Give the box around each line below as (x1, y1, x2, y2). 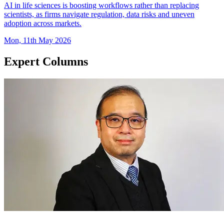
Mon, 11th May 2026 (4, 36, 71, 45)
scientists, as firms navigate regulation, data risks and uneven (4, 10, 194, 19)
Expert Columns (4, 55, 88, 68)
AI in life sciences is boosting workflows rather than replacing (4, 1, 199, 10)
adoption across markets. (4, 19, 81, 28)
